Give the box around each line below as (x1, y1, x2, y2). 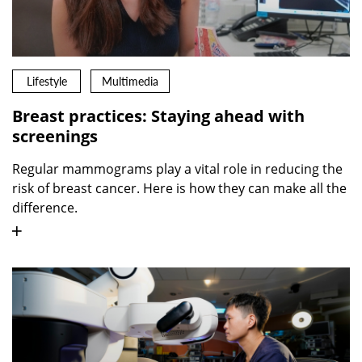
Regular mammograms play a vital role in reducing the (12, 160, 343, 179)
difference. (12, 199, 78, 217)
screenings (12, 125, 98, 148)
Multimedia (101, 74, 158, 89)
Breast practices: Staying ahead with (12, 105, 305, 128)
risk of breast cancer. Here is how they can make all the (12, 179, 347, 198)
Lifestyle (26, 74, 67, 89)
